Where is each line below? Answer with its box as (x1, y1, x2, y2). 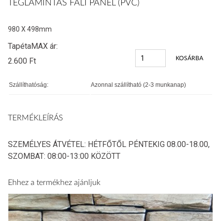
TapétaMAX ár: (8, 41, 58, 51)
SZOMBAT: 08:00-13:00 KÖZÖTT (8, 151, 120, 161)
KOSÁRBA (176, 55, 203, 61)
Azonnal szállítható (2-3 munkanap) (91, 81, 186, 88)
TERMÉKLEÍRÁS (8, 114, 63, 122)
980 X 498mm (8, 25, 52, 33)
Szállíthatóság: (9, 81, 48, 88)
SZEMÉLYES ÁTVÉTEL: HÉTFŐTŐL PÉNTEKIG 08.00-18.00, (8, 140, 210, 149)
